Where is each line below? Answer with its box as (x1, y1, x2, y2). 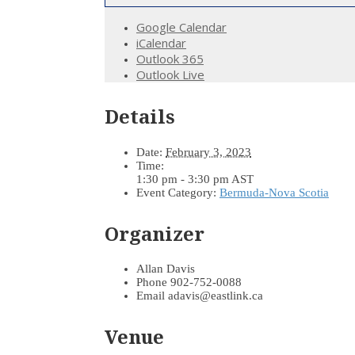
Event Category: (136, 185, 216, 199)
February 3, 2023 (166, 145, 251, 158)
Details (105, 102, 175, 129)
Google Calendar (136, 18, 227, 35)
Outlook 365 (136, 50, 204, 67)
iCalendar (136, 34, 186, 51)
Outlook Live (136, 66, 204, 82)
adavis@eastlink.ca (168, 289, 263, 303)
